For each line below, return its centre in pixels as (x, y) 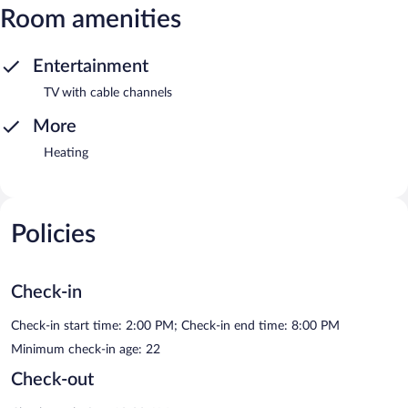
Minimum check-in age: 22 (86, 349)
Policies (53, 234)
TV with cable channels (108, 92)
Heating (66, 153)
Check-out (52, 379)
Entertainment (91, 66)
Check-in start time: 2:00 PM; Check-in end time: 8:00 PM (175, 326)
